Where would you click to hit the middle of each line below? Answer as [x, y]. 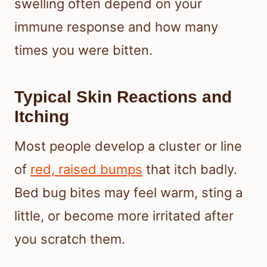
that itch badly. [190, 169]
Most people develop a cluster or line [128, 146]
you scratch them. [70, 239]
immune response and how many [116, 27]
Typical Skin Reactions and [123, 97]
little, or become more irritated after [124, 215]
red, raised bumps [86, 169]
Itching [42, 116]
